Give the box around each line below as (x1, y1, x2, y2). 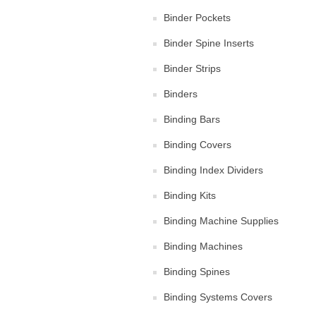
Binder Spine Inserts (164, 37, 254, 49)
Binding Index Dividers (164, 164, 263, 176)
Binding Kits (164, 189, 216, 201)
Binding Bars (164, 113, 220, 125)
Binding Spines (164, 265, 230, 277)
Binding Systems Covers (164, 291, 272, 303)
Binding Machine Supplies (164, 214, 279, 226)
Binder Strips (164, 62, 221, 74)
